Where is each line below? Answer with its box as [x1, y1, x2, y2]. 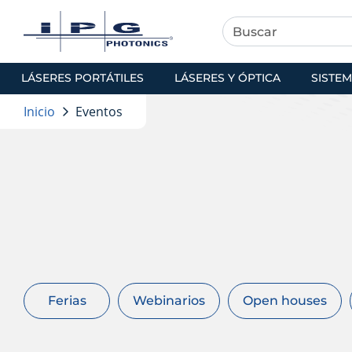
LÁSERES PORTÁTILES [21, 70, 144, 85]
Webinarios [133, 293, 205, 308]
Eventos [75, 103, 123, 120]
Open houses [243, 293, 327, 308]
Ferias [47, 293, 86, 308]
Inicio [24, 103, 55, 120]
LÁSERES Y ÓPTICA [174, 70, 280, 85]
